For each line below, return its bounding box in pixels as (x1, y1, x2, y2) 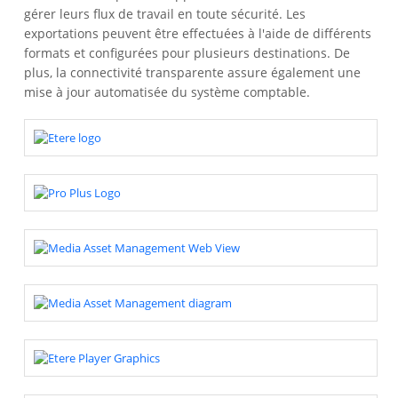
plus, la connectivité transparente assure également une (24, 63, 362, 81)
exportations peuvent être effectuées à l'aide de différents (24, 24, 372, 42)
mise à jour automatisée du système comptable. (24, 83, 311, 100)
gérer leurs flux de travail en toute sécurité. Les (24, 4, 306, 22)
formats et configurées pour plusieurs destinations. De (24, 44, 351, 61)
